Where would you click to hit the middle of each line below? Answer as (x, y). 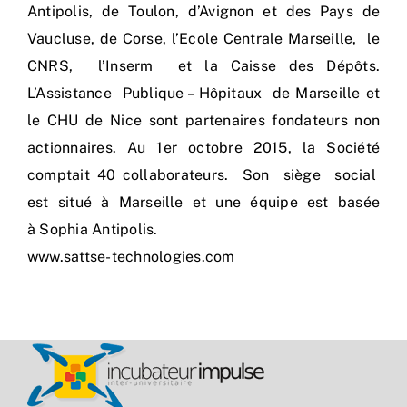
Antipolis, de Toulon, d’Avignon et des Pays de (203, 12)
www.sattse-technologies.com (131, 257)
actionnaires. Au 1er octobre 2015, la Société (203, 148)
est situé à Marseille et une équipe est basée (203, 203)
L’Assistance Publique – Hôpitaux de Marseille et (203, 94)
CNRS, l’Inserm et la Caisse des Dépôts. (203, 66)
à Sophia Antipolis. (93, 230)
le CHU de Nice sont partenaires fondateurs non (203, 121)
